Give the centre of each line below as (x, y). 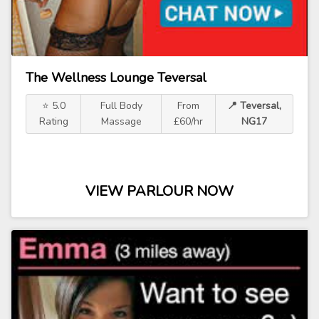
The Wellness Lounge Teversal (116, 78)
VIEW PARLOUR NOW (159, 191)
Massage (121, 121)
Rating (53, 121)
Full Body (121, 106)
